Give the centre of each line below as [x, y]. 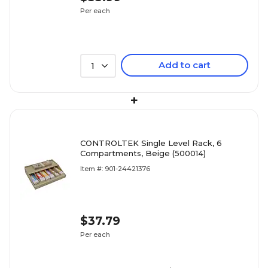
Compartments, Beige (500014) [143, 153]
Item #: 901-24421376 [115, 169]
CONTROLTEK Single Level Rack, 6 [151, 143]
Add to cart [185, 65]
